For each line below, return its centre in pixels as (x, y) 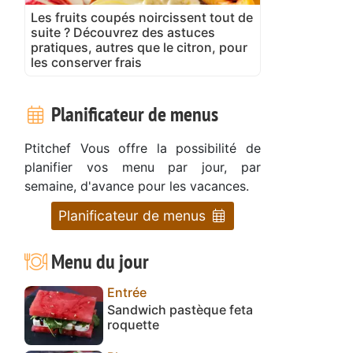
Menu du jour (98, 261)
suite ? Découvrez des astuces (123, 32)
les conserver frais (86, 62)
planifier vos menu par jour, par (143, 167)
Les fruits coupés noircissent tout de (142, 17)
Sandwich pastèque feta (180, 309)
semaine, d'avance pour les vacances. (137, 186)
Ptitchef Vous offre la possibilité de (143, 148)
